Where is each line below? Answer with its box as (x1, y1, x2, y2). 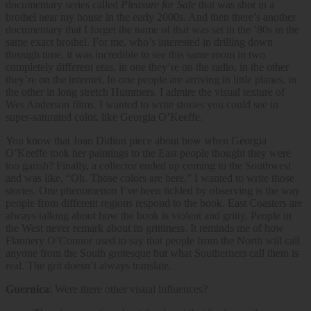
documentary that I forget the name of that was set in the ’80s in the (6, 23, 299, 35)
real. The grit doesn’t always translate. (6, 259, 171, 271)
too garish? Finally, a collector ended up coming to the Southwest (6, 159, 291, 171)
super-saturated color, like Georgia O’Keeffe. (6, 110, 203, 123)
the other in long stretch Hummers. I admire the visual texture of (6, 85, 285, 98)
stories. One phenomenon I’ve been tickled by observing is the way (6, 184, 300, 196)
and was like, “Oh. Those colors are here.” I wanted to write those (6, 171, 294, 184)
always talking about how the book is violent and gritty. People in (6, 209, 292, 221)
